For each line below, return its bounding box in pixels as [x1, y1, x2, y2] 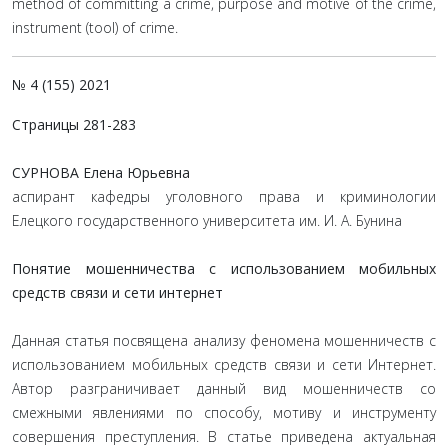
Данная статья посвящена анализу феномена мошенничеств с [12, 331, 436, 350]
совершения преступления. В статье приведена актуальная [12, 427, 436, 446]
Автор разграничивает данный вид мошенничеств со [12, 379, 436, 398]
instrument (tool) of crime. [12, 18, 178, 37]
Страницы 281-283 [12, 115, 136, 134]
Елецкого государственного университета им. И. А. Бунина [12, 211, 402, 230]
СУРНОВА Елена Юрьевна [12, 163, 190, 182]
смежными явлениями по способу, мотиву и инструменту [12, 403, 436, 422]
